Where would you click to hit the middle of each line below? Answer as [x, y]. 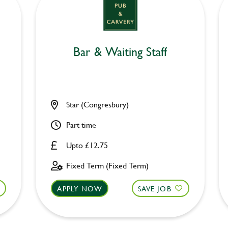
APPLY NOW [80, 188]
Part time [81, 124]
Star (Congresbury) [98, 104]
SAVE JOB [155, 188]
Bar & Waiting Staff [120, 51]
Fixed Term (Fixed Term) [108, 165]
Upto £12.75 [87, 145]
